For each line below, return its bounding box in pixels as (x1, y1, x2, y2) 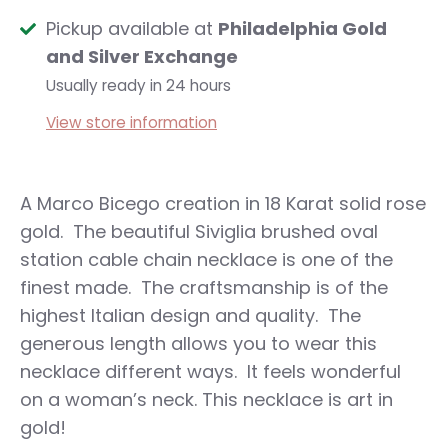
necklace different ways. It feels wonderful (20, 358, 401, 384)
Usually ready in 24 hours (46, 74, 231, 96)
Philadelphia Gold (218, 15, 387, 41)
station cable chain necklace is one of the (20, 246, 393, 272)
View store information (46, 111, 217, 133)
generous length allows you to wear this (20, 330, 377, 356)
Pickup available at (46, 15, 218, 41)
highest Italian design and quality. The (20, 302, 361, 328)
